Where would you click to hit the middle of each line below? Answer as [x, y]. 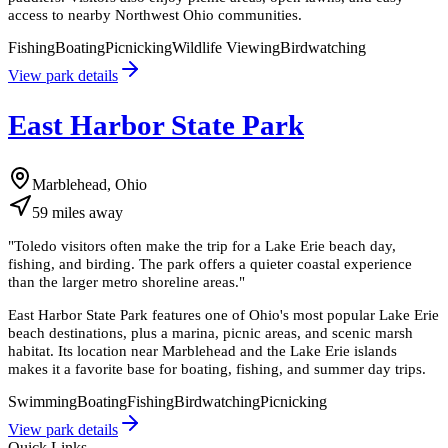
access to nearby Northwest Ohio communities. [155, 14]
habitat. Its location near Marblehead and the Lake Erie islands [202, 351]
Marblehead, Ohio [89, 184]
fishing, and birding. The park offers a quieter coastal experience [210, 264]
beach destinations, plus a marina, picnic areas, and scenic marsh [210, 333]
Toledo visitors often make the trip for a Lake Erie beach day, [205, 246]
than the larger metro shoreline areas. [123, 282]
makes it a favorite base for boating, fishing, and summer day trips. [217, 369]
